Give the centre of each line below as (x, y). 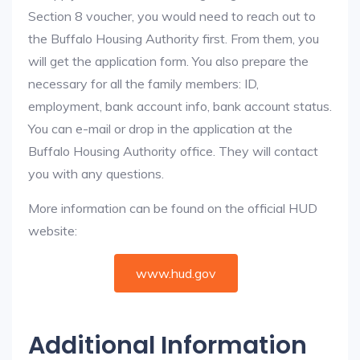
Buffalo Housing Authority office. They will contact (173, 151)
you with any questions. (96, 174)
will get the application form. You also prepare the (168, 61)
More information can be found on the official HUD (173, 208)
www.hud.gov (176, 273)
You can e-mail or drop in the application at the (160, 129)
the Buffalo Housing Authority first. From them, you (174, 39)
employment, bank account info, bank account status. (180, 106)
